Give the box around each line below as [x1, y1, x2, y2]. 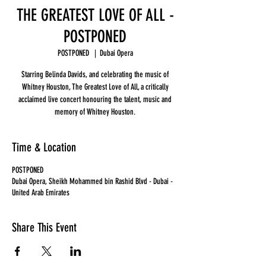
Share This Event [12, 220, 77, 235]
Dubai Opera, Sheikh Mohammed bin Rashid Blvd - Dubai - [12, 176, 173, 186]
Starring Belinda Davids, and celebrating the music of [21, 69, 169, 80]
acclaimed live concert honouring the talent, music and [18, 94, 172, 104]
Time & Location [12, 140, 76, 154]
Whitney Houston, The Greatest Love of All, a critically [21, 82, 169, 92]
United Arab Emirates [12, 188, 69, 198]
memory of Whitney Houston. [55, 107, 135, 117]
